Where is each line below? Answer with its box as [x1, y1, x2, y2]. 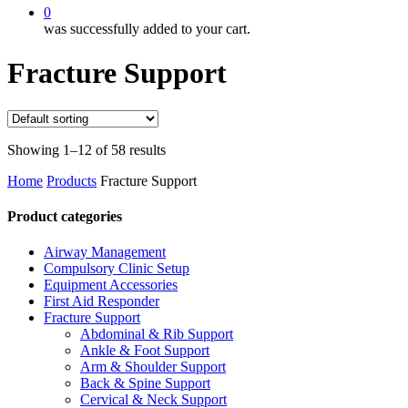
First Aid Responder [44, 293, 159, 310]
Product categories [7, 209, 122, 225]
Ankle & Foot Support [80, 342, 209, 359]
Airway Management [44, 244, 166, 260]
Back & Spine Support [80, 375, 210, 392]
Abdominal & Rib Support [80, 326, 233, 342]
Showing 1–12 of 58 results [7, 141, 166, 158]
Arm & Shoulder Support [80, 359, 226, 375]
